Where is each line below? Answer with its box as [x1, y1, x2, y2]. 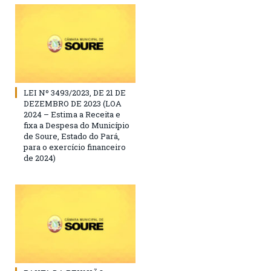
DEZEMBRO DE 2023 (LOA [24, 97, 122, 109]
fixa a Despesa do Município [24, 119, 129, 131]
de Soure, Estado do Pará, [24, 130, 120, 142]
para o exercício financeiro [24, 141, 126, 152]
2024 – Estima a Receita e [24, 108, 120, 120]
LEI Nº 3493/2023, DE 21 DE [24, 87, 126, 98]
